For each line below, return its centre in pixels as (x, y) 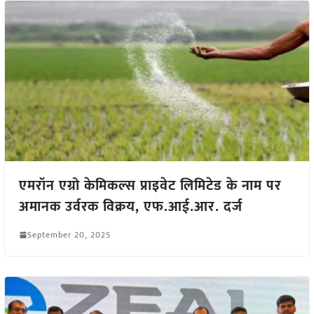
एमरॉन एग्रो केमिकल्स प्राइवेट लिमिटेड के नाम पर (150, 185)
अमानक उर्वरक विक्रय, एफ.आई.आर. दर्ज (130, 206)
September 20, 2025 (69, 234)
